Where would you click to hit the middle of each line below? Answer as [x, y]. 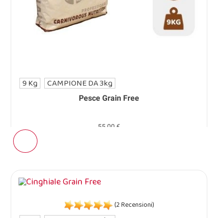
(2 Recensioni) [133, 205]
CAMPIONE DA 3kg [80, 83]
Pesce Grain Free [109, 98]
